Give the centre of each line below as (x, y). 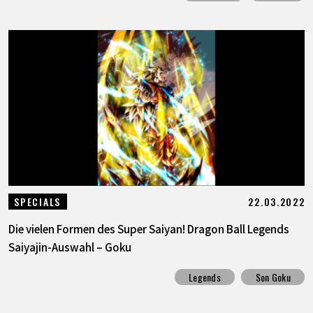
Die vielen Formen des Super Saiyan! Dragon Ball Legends (148, 229)
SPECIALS (37, 202)
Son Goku (273, 277)
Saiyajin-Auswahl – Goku (70, 247)
